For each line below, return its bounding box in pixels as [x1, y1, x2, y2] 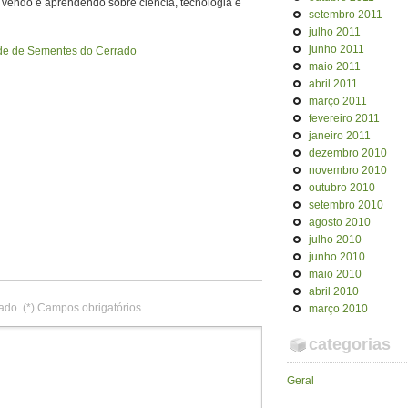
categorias [309, 335, 391, 353]
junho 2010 [309, 250, 365, 263]
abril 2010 [309, 285, 359, 298]
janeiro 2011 [309, 129, 371, 142]
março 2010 [309, 302, 368, 315]
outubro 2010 [309, 181, 375, 194]
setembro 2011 [309, 8, 382, 21]
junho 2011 [309, 43, 364, 56]
